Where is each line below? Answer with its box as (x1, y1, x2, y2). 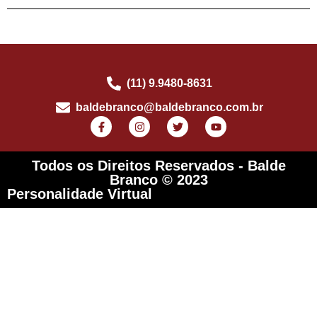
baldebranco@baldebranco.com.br (75, 101, 263, 114)
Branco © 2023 (109, 172, 208, 188)
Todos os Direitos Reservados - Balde (31, 158, 286, 174)
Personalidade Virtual (7, 186, 152, 202)
